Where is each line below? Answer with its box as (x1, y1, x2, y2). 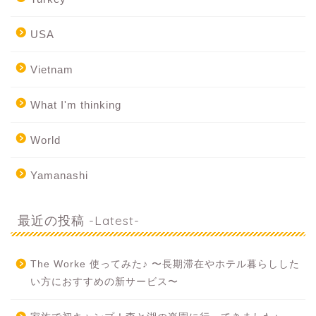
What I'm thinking (30, 98, 121, 111)
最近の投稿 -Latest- (18, 212, 140, 228)
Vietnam (30, 63, 73, 75)
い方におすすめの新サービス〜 (30, 276, 178, 287)
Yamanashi (30, 169, 88, 181)
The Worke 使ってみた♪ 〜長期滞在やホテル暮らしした (30, 258, 300, 269)
